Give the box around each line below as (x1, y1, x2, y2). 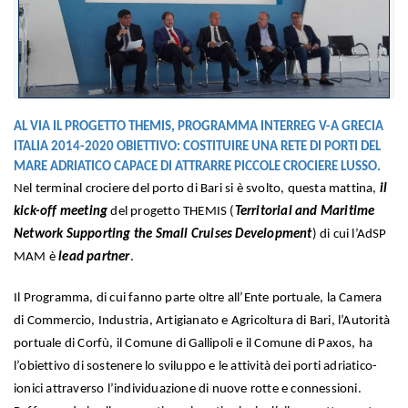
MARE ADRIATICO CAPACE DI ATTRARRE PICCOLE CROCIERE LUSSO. (14, 159, 381, 174)
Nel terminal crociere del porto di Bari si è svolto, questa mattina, (14, 181, 380, 196)
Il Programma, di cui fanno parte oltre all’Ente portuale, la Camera (14, 291, 382, 305)
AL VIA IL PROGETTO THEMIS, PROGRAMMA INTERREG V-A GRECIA (14, 119, 383, 134)
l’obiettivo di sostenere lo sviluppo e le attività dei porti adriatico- (14, 359, 378, 373)
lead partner (58, 250, 130, 264)
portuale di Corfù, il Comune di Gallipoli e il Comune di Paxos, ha (14, 336, 373, 351)
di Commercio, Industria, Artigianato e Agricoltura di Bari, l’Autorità (14, 313, 391, 328)
